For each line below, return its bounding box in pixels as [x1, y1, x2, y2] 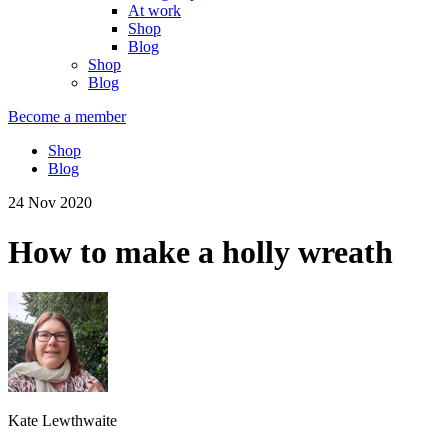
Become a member [8, 108, 126, 126]
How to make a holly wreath [8, 233, 393, 270]
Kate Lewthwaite [8, 412, 117, 430]
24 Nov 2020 [8, 194, 92, 212]
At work [128, 2, 181, 20]
